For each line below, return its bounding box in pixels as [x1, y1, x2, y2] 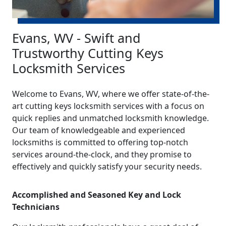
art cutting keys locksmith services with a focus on [12, 100, 204, 111]
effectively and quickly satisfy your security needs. [12, 160, 202, 172]
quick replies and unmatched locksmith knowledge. [12, 112, 209, 124]
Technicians [12, 201, 60, 212]
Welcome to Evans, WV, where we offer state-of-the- [12, 88, 209, 99]
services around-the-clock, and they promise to [12, 148, 192, 160]
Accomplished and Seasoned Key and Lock [12, 189, 181, 200]
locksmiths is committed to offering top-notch [12, 136, 188, 148]
